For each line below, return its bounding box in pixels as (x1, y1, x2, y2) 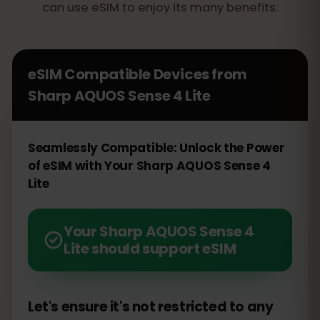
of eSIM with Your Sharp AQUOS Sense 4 (28, 157, 271, 174)
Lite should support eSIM (64, 239, 236, 259)
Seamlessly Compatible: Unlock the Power (28, 139, 285, 156)
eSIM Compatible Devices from (28, 64, 247, 84)
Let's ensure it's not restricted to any (28, 297, 274, 316)
